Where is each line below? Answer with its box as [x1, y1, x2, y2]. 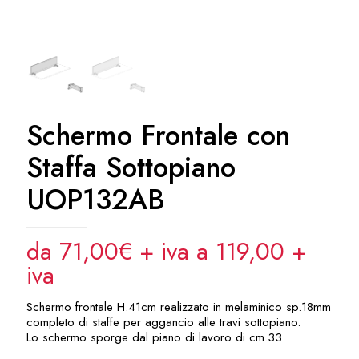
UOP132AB [26, 179, 165, 220]
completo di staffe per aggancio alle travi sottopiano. [26, 313, 301, 332]
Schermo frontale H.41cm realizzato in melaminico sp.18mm [26, 298, 331, 317]
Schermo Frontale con [26, 115, 290, 156]
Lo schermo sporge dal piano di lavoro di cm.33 [26, 329, 282, 347]
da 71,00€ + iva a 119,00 [26, 234, 292, 269]
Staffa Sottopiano [26, 147, 236, 188]
